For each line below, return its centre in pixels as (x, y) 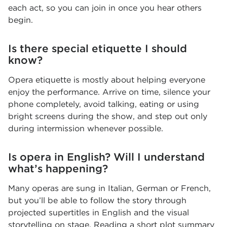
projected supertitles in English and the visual (99, 213)
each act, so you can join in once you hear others (105, 8)
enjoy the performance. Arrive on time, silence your (109, 92)
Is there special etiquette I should (98, 48)
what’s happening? (58, 168)
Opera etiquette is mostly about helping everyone (107, 80)
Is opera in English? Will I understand (106, 157)
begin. (21, 20)
